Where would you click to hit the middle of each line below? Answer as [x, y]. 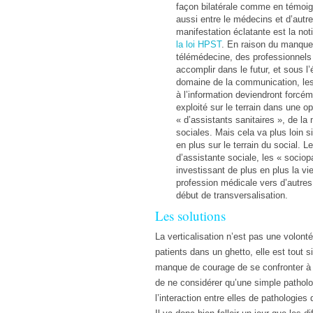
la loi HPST [199, 44]
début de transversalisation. [232, 195]
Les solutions [190, 216]
